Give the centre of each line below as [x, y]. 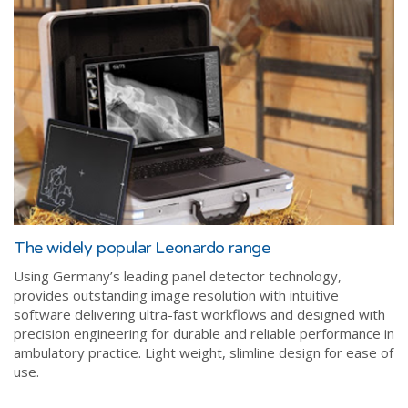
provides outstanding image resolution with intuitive [176, 295]
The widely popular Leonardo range [142, 247]
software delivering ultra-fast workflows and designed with [199, 314]
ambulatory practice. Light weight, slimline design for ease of [204, 352]
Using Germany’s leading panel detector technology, [178, 275]
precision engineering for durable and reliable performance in [204, 333]
